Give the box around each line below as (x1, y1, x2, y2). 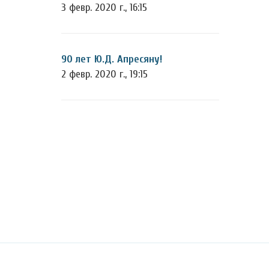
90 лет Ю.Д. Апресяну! (61, 53, 162, 65)
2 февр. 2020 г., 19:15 (61, 68, 148, 80)
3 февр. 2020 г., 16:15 (61, 1, 147, 14)
